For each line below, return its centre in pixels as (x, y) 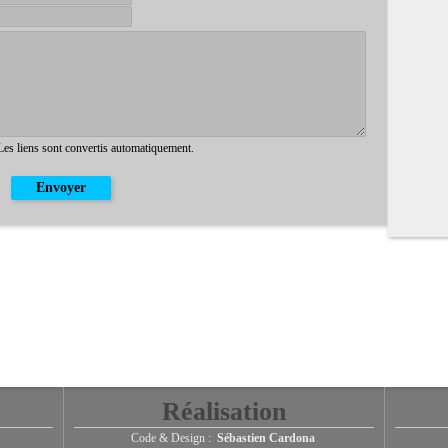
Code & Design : (172, 437)
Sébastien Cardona (265, 437)
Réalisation (224, 411)
